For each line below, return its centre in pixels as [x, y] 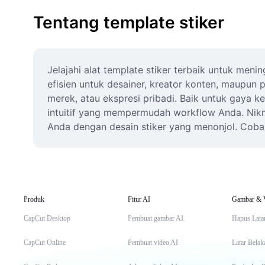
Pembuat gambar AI [156, 218]
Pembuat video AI [153, 243]
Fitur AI [139, 199]
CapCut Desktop [47, 218]
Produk [34, 199]
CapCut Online [45, 243]
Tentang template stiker [129, 22]
